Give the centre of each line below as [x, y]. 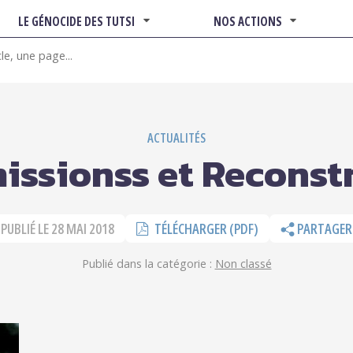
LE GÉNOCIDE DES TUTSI [77, 21]
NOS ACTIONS [247, 21]
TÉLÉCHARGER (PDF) [205, 228]
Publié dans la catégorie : [148, 264]
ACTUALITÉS [176, 137]
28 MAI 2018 [83, 228]
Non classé [243, 264]
